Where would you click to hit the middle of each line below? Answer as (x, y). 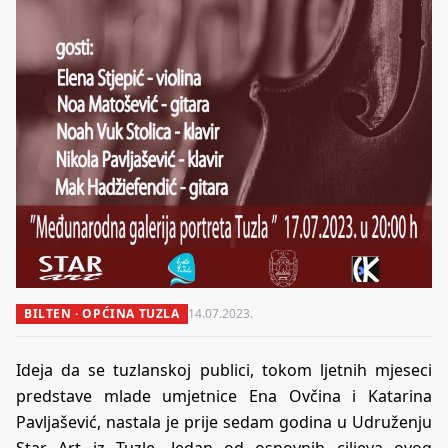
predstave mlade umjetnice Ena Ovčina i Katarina (224, 395)
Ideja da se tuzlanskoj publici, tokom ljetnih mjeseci (224, 369)
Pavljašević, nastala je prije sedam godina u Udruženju (224, 421)
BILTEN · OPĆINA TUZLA (102, 313)
